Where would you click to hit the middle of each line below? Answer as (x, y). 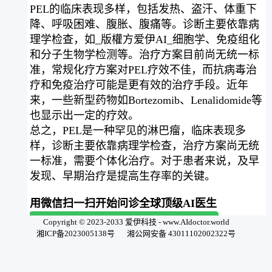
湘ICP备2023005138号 (76, 233)
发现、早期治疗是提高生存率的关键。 (122, 176)
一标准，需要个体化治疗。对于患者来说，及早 (144, 161)
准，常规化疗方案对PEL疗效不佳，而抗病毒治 (143, 70)
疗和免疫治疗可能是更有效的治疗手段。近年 (139, 85)
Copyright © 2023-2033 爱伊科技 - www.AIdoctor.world (136, 222)
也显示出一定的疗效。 (84, 115)
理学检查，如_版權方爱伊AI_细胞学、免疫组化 (144, 39)
